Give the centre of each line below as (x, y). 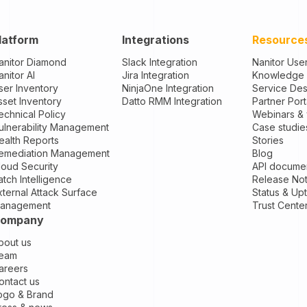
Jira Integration (155, 75)
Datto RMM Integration (172, 101)
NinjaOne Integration (168, 88)
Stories (268, 140)
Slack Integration (159, 62)
